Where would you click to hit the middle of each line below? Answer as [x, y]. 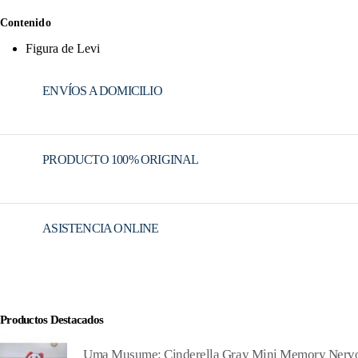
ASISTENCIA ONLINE [101, 229]
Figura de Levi [63, 48]
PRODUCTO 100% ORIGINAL [121, 159]
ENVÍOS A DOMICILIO [102, 90]
